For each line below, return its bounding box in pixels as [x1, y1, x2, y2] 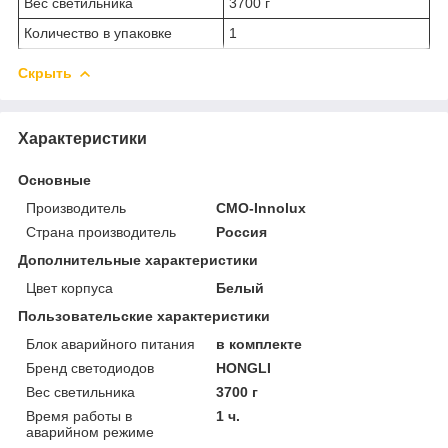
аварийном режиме [26, 423, 154, 440]
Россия [216, 223, 268, 240]
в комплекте [216, 335, 303, 352]
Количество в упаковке [24, 24, 172, 41]
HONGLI [216, 359, 272, 376]
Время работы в [26, 407, 132, 424]
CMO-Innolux [216, 199, 307, 216]
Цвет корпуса [26, 279, 113, 296]
